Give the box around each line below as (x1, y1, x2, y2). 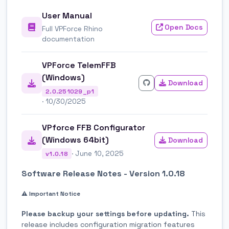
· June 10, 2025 (72, 149, 124, 158)
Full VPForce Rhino (42, 25, 103, 33)
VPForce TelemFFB (42, 60, 116, 71)
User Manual (42, 10, 92, 21)
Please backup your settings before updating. (21, 209, 189, 218)
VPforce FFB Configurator (42, 122, 145, 133)
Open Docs (163, 22, 203, 32)
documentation (42, 35, 95, 43)
